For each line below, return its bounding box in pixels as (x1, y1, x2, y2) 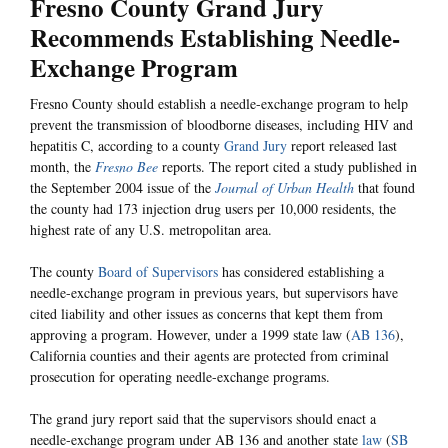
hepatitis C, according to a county (30, 136, 224, 156)
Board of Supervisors (98, 262, 218, 282)
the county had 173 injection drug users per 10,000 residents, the (30, 199, 396, 219)
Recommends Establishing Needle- (30, 19, 400, 57)
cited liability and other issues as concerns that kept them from (30, 304, 383, 324)
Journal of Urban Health (215, 178, 354, 198)
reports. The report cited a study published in (162, 157, 417, 177)
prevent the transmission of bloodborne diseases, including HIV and (30, 115, 413, 135)
